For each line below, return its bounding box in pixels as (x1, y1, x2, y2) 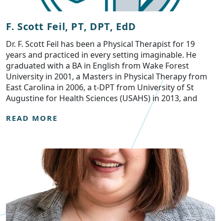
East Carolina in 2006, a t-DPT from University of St (6, 82, 194, 93)
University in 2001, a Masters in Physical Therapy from (6, 71, 207, 82)
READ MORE (6, 113, 58, 123)
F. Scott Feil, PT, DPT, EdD (6, 20, 137, 33)
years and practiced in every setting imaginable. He (6, 49, 196, 60)
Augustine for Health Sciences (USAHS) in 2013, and (6, 93, 197, 104)
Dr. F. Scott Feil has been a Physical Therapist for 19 (6, 38, 195, 49)
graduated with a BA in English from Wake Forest (6, 60, 189, 71)
